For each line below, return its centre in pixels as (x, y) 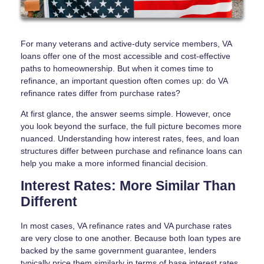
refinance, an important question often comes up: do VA (124, 81)
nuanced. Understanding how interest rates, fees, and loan (130, 139)
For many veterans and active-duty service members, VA (126, 44)
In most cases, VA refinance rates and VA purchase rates (126, 226)
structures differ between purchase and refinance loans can (131, 151)
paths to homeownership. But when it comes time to (117, 69)
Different (49, 202)
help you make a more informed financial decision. (114, 164)
